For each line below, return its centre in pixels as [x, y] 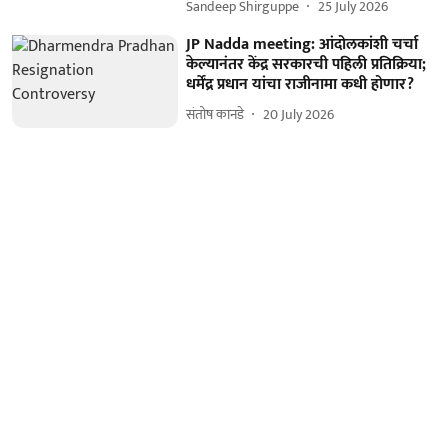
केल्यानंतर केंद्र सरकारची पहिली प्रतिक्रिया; [306, 64]
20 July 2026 [299, 115]
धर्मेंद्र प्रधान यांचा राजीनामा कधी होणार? [300, 84]
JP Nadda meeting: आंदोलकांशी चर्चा [302, 44]
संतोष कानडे [215, 115]
